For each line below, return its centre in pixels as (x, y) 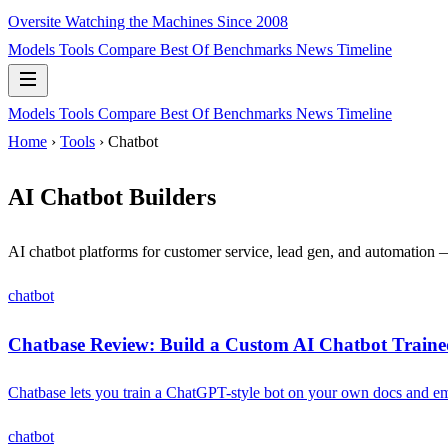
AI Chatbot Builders (112, 196)
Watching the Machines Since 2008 (176, 21)
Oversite (34, 21)
